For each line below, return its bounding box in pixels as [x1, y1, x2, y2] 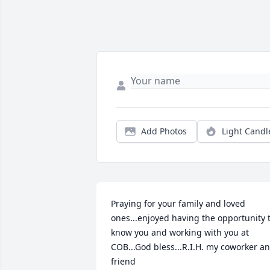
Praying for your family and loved [111, 198, 245, 210]
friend [111, 256, 136, 268]
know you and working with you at [111, 227, 249, 239]
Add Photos [141, 125, 187, 137]
